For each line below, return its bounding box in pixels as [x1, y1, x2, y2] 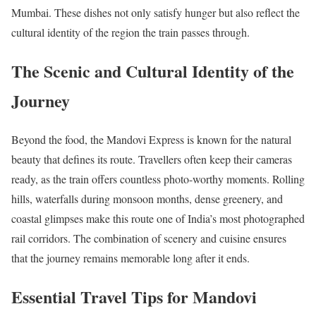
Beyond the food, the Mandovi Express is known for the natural [11, 132, 291, 147]
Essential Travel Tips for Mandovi [11, 284, 257, 310]
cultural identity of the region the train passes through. [11, 25, 250, 40]
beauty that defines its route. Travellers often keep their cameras [11, 152, 292, 167]
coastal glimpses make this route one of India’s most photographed [11, 211, 305, 226]
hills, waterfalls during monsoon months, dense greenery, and [11, 191, 283, 207]
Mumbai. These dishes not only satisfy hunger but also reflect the [11, 5, 300, 20]
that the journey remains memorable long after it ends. [11, 250, 250, 266]
